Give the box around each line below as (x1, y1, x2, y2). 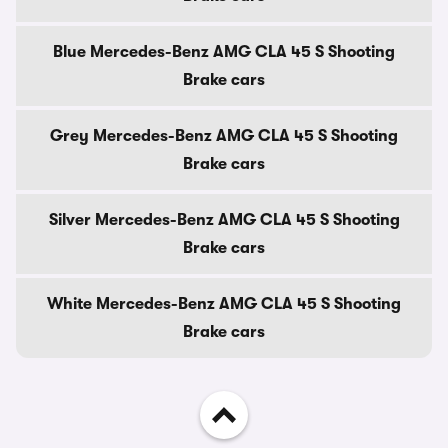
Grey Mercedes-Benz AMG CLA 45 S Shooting (50, 127, 398, 145)
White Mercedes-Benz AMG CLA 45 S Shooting (47, 295, 401, 313)
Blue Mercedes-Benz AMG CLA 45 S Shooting (53, 43, 395, 61)
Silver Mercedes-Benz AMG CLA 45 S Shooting (48, 211, 400, 229)
